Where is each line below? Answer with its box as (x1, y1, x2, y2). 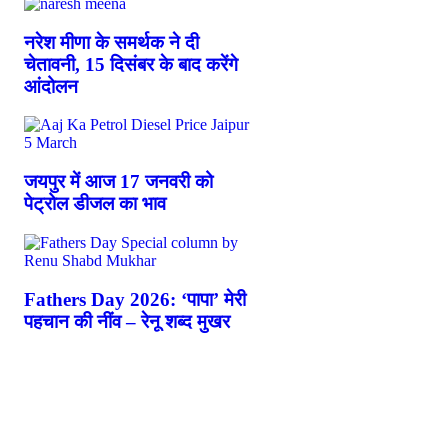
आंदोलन (24, 75, 78, 97)
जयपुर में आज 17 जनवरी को (24, 171, 213, 193)
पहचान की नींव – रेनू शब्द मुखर (24, 310, 230, 332)
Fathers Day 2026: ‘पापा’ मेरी (24, 288, 246, 310)
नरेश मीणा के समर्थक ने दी (24, 31, 199, 53)
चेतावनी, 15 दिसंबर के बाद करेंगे (24, 53, 238, 75)
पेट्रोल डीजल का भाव (24, 193, 166, 215)
